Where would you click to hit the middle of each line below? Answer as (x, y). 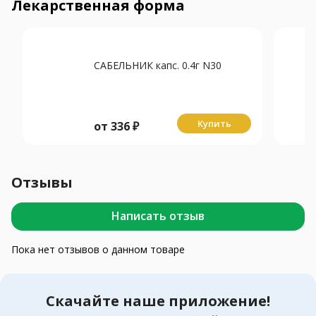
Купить (214, 123)
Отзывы (42, 182)
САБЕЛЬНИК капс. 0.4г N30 (158, 65)
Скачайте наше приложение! (158, 300)
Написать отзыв (158, 216)
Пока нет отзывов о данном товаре (98, 249)
